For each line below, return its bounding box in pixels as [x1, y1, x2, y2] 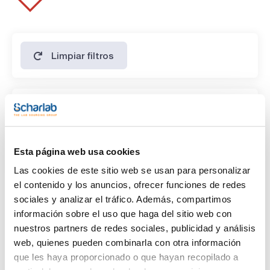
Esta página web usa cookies [14, 146, 140, 157]
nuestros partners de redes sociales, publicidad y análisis [14, 223, 256, 234]
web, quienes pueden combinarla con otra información [14, 237, 241, 248]
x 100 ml [39, 141, 74, 151]
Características [20, 96, 96, 108]
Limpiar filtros [51, 49, 115, 61]
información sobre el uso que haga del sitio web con [14, 209, 232, 219]
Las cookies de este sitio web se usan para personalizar [14, 165, 251, 176]
